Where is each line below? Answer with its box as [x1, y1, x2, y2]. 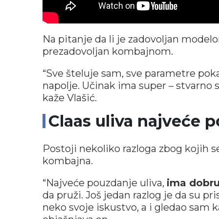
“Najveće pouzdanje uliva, [43, 176, 167, 189]
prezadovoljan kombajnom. [43, 45, 173, 57]
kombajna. [43, 154, 93, 167]
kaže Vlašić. [43, 91, 97, 104]
